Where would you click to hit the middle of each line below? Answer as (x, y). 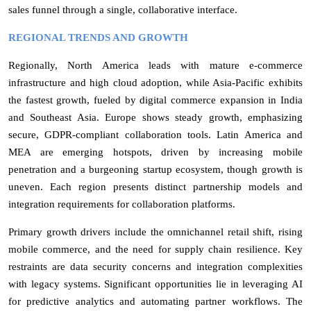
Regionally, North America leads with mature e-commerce (155, 65)
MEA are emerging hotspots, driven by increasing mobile (155, 152)
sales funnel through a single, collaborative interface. (123, 9)
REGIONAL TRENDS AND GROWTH (98, 37)
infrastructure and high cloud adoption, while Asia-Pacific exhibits (155, 82)
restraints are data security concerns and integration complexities (155, 266)
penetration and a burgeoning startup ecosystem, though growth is (155, 169)
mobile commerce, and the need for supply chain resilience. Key (155, 249)
